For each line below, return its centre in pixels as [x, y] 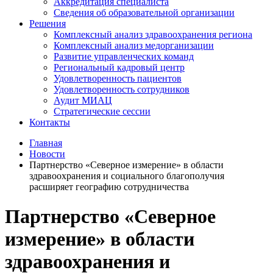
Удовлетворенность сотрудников [122, 89]
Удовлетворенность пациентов [118, 78]
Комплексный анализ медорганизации [134, 45]
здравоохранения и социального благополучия [127, 176]
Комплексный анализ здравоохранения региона [153, 34]
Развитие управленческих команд [124, 56]
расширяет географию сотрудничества [109, 187]
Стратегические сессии [102, 111]
